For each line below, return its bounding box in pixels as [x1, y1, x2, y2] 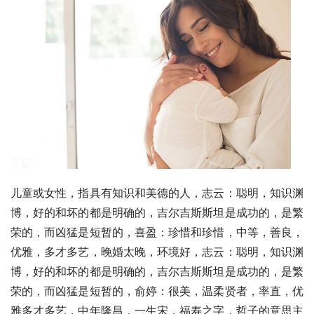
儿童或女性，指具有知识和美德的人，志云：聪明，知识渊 [11, 186, 303, 200]
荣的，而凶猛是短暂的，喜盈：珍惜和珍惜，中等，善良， [11, 225, 303, 240]
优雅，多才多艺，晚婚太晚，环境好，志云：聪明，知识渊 [11, 245, 303, 259]
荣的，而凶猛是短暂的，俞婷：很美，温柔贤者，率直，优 [11, 284, 303, 299]
